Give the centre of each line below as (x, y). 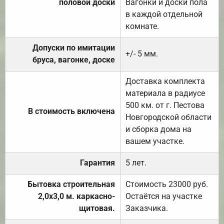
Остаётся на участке (164, 196)
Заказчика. (147, 208)
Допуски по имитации (74, 47)
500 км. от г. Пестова (165, 105)
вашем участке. (155, 141)
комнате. (142, 26)
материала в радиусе (165, 93)
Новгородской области (168, 117)
